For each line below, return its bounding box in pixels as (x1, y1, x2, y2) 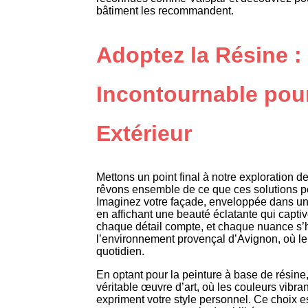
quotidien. (96, 245, 144, 258)
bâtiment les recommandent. (96, 5, 234, 17)
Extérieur (96, 120, 192, 146)
